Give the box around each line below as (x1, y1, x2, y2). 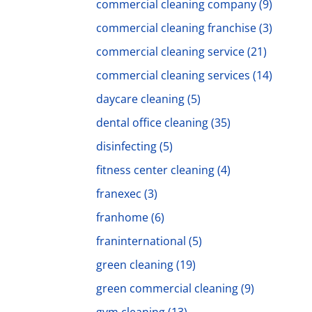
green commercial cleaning (96, 281, 238, 296)
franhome (96, 210, 148, 225)
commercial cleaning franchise (96, 20, 256, 36)
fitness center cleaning (96, 162, 214, 178)
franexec (96, 186, 141, 201)
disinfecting (96, 139, 157, 154)
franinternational (96, 233, 186, 249)
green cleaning (96, 257, 173, 272)
